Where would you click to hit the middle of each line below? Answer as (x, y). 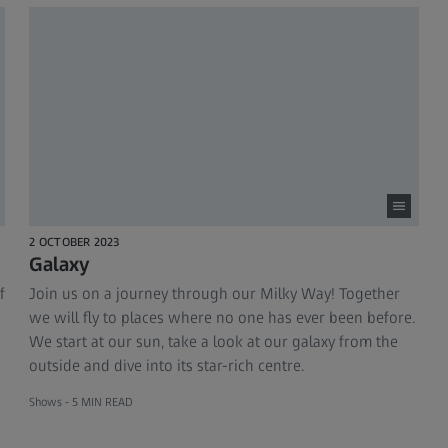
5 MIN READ (102, 402)
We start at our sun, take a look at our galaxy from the (214, 342)
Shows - (50, 402)
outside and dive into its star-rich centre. (167, 366)
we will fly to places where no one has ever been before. (222, 318)
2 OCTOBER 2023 (74, 242)
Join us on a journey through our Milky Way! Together (215, 294)
